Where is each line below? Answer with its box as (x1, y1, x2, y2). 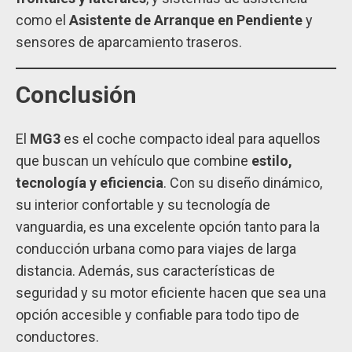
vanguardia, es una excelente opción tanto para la (16, 218, 320, 236)
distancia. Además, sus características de (16, 262, 275, 280)
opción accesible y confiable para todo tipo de (16, 306, 299, 324)
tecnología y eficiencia (16, 174, 163, 192)
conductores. (16, 328, 99, 346)
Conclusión (16, 81, 137, 109)
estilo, (251, 152, 292, 170)
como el (16, 12, 69, 29)
